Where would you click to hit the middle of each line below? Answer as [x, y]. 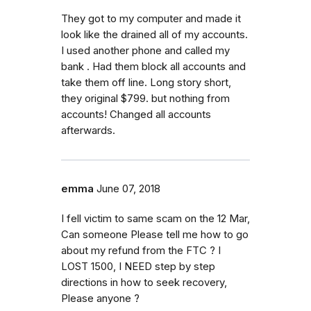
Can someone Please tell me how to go [155, 234]
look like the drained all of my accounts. [154, 34]
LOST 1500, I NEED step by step [138, 266]
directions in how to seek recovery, [144, 282]
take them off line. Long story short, [146, 82]
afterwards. [88, 130]
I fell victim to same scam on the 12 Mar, [155, 218]
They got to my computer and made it [151, 18]
